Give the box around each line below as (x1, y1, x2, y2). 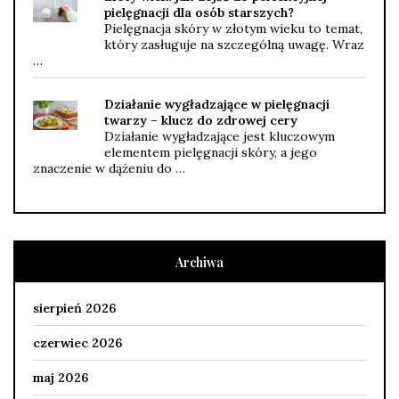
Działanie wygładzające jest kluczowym (104, 127, 335, 144)
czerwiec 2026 (33, 334, 122, 351)
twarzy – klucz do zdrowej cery (104, 111, 297, 128)
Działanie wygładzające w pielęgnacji (104, 95, 330, 112)
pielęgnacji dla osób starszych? (104, 4, 294, 20)
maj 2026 (33, 369, 88, 386)
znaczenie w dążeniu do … (33, 159, 185, 176)
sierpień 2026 (33, 299, 116, 316)
